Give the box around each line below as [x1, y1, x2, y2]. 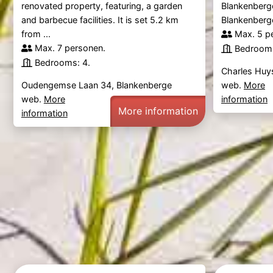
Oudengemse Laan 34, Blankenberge [21, 80, 172, 91]
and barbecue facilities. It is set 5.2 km [21, 15, 179, 26]
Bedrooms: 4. [34, 57, 90, 68]
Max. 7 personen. [34, 43, 105, 54]
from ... [21, 29, 51, 40]
